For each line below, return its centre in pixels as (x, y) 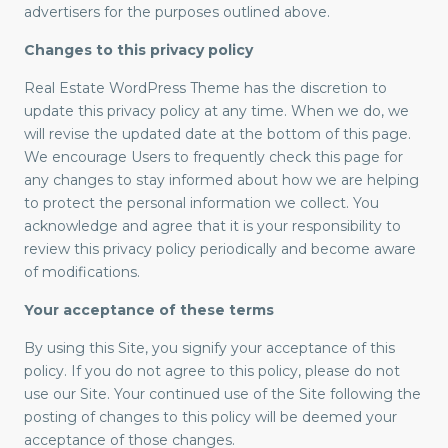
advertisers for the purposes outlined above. (177, 12)
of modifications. (82, 272)
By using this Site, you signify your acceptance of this (209, 348)
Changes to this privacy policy (138, 50)
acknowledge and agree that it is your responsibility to (212, 226)
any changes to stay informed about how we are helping (221, 180)
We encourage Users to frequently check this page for (213, 157)
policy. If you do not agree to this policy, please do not (212, 371)
